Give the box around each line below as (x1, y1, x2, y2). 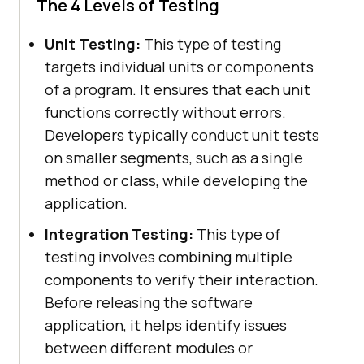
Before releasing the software (45, 292, 253, 313)
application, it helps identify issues (45, 315, 287, 336)
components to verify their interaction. (45, 270, 318, 290)
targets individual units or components (45, 57, 314, 77)
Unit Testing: (45, 34, 141, 54)
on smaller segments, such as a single (45, 148, 303, 168)
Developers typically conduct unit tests (45, 125, 319, 145)
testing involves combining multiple (45, 247, 292, 267)
